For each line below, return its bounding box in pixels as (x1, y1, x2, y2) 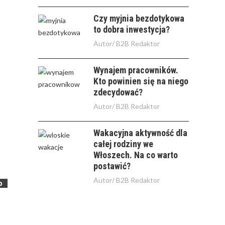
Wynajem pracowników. (93, 65, 178, 75)
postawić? (93, 161, 131, 171)
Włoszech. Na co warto (93, 150, 178, 160)
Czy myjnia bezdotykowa (93, 13, 184, 24)
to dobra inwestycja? (93, 24, 170, 35)
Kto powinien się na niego (93, 76, 188, 86)
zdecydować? (93, 87, 143, 97)
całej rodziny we (93, 139, 153, 149)
